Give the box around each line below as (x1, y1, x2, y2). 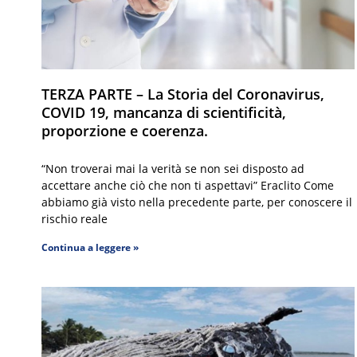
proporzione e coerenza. (41, 121, 208, 141)
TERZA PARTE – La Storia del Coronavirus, (41, 84, 324, 104)
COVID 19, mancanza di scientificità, (41, 103, 286, 123)
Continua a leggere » (41, 241, 139, 255)
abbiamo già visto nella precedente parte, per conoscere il (41, 194, 352, 210)
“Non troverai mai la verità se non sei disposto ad (41, 161, 304, 177)
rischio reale (41, 211, 108, 227)
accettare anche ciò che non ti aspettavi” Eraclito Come (41, 178, 334, 194)
